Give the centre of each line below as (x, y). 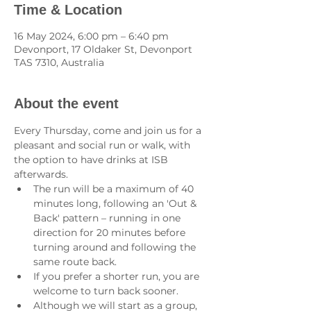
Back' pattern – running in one (108, 218)
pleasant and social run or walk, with (103, 145)
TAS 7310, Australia (59, 62)
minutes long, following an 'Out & (116, 203)
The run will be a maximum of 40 (115, 188)
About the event (66, 103)
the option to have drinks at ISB (92, 159)
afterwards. (41, 174)
